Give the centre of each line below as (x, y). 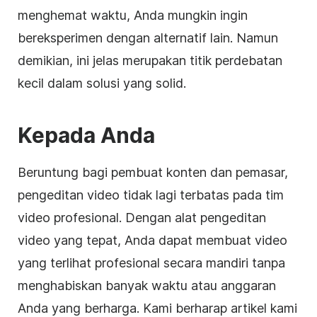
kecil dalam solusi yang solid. (102, 83)
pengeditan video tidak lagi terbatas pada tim (151, 195)
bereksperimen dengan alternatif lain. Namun (148, 38)
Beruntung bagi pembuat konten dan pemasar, (153, 173)
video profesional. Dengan (96, 218)
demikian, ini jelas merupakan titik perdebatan (150, 61)
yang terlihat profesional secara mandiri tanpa (151, 263)
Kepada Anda (86, 136)
